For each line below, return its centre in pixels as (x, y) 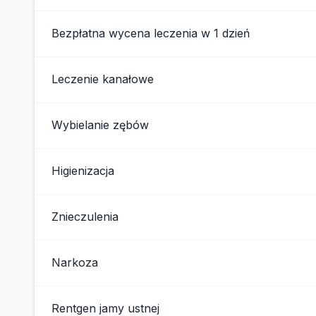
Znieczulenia (85, 217)
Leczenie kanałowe (103, 79)
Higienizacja (83, 171)
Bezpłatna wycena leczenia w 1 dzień (151, 33)
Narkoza (75, 262)
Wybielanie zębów (100, 125)
